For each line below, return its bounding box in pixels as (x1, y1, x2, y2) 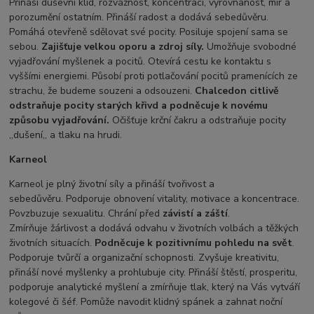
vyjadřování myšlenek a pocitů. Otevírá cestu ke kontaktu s (9, 55, 272, 69)
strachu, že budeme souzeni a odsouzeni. (9, 84, 196, 98)
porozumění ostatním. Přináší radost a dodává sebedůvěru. (9, 11, 269, 25)
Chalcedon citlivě (195, 84, 280, 98)
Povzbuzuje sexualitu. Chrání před (9, 207, 163, 221)
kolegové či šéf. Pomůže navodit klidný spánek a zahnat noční (9, 295, 283, 309)
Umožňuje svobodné (204, 40, 297, 54)
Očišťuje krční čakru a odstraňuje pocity (109, 114, 287, 128)
